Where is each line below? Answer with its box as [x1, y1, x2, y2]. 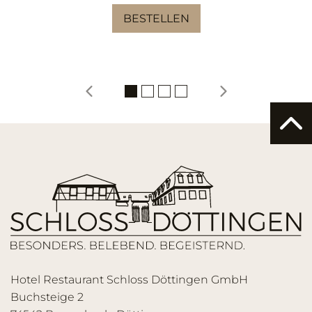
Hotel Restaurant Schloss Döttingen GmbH [10, 272, 248, 286]
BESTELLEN [123, 11, 189, 25]
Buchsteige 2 [10, 290, 84, 304]
